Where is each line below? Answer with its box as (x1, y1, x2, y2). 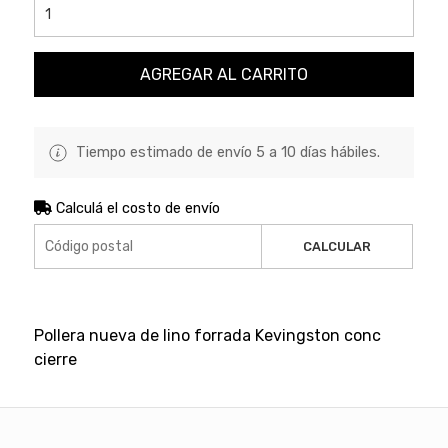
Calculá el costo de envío (51, 199, 220, 217)
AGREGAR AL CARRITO (139, 64, 308, 84)
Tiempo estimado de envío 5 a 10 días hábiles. (71, 143, 380, 161)
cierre (33, 349, 77, 369)
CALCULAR (303, 238, 372, 254)
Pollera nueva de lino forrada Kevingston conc (33, 325, 381, 345)
